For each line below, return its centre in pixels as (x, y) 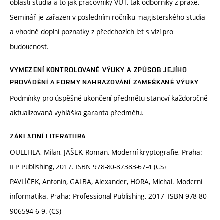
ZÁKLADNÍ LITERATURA (48, 136)
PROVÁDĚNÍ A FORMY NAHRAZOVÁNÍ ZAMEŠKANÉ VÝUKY (105, 82)
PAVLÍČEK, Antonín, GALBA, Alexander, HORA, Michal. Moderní (106, 182)
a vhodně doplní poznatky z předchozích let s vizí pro (92, 32)
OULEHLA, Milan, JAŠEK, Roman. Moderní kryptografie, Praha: (106, 152)
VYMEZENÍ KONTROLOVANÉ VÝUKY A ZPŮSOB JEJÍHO (99, 70)
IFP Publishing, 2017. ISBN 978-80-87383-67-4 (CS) (88, 167)
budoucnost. (29, 47)
